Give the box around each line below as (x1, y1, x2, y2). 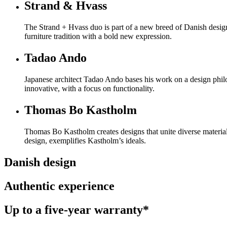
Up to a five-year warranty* (4, 203, 149, 216)
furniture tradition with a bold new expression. (24, 32, 172, 41)
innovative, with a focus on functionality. (24, 84, 155, 93)
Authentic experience (4, 179, 115, 193)
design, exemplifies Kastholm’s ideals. (24, 136, 146, 145)
